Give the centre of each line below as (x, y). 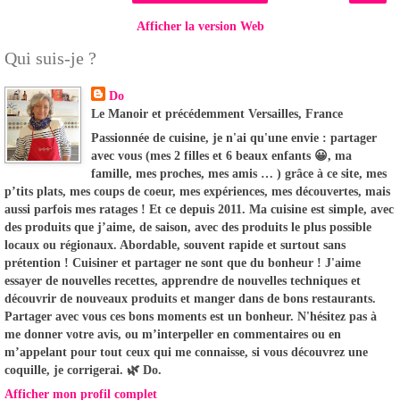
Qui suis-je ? (50, 58)
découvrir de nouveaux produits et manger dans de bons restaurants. (190, 298)
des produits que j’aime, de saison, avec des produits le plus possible (188, 226)
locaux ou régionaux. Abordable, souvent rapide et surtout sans (175, 244)
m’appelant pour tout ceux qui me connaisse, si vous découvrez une (186, 351)
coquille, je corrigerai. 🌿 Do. (83, 369)
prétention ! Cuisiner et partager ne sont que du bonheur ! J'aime (183, 262)
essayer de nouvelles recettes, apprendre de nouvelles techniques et (183, 280)
